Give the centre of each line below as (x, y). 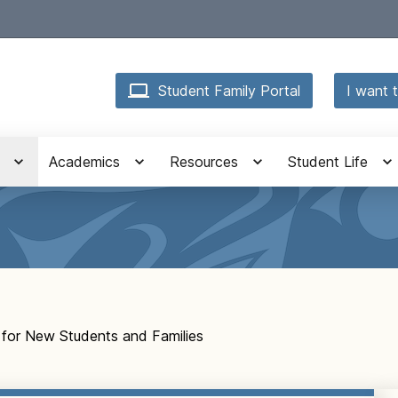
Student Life (328, 162)
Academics (84, 162)
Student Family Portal (229, 91)
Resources (204, 162)
